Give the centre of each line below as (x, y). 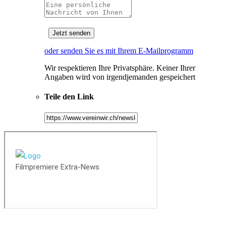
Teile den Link (69, 97)
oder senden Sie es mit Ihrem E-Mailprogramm (119, 51)
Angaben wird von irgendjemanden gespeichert (120, 77)
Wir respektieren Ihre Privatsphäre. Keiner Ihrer (120, 68)
